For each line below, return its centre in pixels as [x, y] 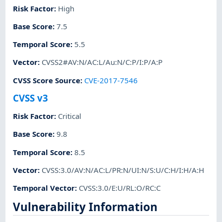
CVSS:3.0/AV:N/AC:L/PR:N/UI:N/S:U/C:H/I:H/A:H [123, 170]
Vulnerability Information [85, 207]
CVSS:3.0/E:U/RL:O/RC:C [120, 188]
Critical [70, 116]
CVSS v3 [31, 98]
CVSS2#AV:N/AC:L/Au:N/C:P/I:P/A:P [102, 62]
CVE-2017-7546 [111, 80]
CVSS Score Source [47, 80]
